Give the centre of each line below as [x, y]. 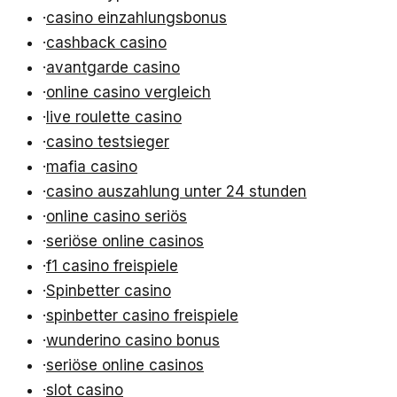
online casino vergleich [128, 93]
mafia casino [92, 167]
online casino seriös [117, 217]
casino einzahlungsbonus [136, 18]
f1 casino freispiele [112, 266]
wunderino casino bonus [133, 341]
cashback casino [106, 43]
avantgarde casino [113, 68]
